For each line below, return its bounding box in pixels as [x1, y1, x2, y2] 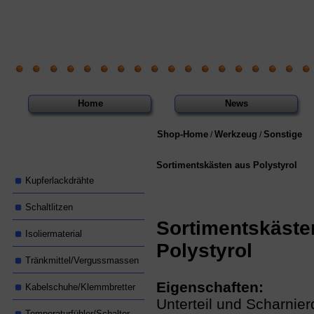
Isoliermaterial [25, 228, 82, 239]
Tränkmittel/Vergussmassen [25, 255, 139, 266]
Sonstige [264, 129, 302, 139]
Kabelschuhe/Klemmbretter [25, 282, 135, 292]
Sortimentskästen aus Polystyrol [156, 160, 297, 170]
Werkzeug [214, 129, 257, 139]
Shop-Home [157, 129, 208, 139]
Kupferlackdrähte [25, 175, 94, 186]
